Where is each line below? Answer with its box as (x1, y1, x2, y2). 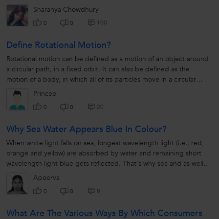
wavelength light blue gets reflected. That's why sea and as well (6, 159, 203, 169)
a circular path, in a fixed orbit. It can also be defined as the (6, 65, 190, 74)
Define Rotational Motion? (6, 39, 111, 52)
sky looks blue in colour (6, 169, 78, 179)
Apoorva (33, 173, 60, 183)
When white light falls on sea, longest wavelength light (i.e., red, (6, 138, 204, 148)
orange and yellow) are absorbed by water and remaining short (6, 149, 201, 158)
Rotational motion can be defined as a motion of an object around (6, 54, 209, 64)
